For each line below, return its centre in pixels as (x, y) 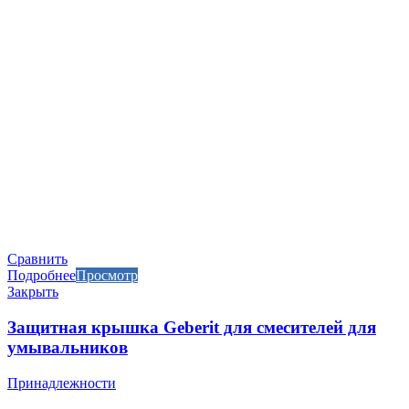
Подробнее (42, 276)
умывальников (68, 348)
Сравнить (37, 259)
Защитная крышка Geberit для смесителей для (192, 328)
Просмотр (107, 276)
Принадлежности (62, 383)
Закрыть (33, 292)
